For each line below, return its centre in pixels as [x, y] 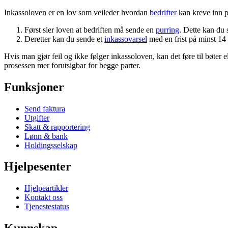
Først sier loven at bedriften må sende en [90, 30]
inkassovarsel [126, 39]
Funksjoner [34, 87]
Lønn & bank [46, 136]
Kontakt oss [44, 197]
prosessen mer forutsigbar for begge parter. [72, 65]
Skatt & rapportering [57, 127]
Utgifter [37, 118]
